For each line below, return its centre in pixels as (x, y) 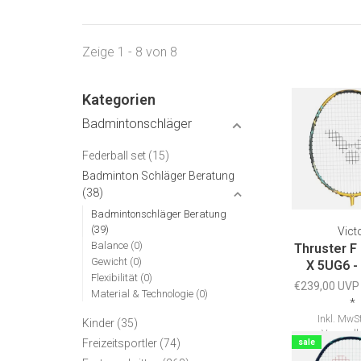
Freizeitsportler (121, 343)
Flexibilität (116, 278)
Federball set (115, 156)
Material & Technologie (143, 294)
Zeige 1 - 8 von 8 (130, 52)
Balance (111, 245)
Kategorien (119, 100)
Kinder (100, 323)
